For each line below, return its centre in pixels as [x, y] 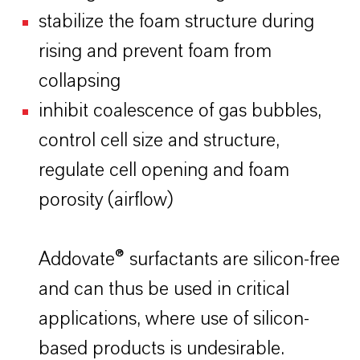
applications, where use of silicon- [174, 319]
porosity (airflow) [106, 200]
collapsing [80, 81]
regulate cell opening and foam [164, 170]
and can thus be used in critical [164, 289]
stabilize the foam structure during [176, 22]
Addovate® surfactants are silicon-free [189, 260]
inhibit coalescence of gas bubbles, [180, 111]
